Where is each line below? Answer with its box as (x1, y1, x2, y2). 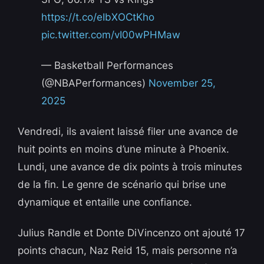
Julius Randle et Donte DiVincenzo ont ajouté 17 (18, 227, 246, 239)
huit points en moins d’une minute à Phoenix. (18, 143, 230, 156)
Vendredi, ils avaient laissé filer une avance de (18, 126, 239, 138)
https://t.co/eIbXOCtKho (41, 11, 155, 24)
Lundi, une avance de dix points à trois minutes (18, 161, 243, 173)
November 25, (148, 77, 216, 90)
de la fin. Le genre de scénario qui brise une (18, 179, 227, 191)
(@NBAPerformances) (41, 77, 149, 90)
